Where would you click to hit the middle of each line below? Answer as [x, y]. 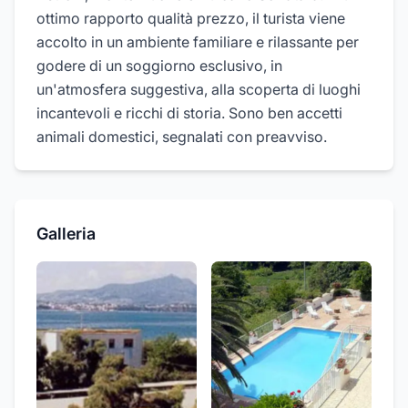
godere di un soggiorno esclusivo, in [159, 66]
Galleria [66, 234]
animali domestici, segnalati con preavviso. [182, 137]
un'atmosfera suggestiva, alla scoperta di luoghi [199, 89]
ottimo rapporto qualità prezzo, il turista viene [191, 18]
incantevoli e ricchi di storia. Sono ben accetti [189, 113]
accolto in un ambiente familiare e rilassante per [198, 42]
